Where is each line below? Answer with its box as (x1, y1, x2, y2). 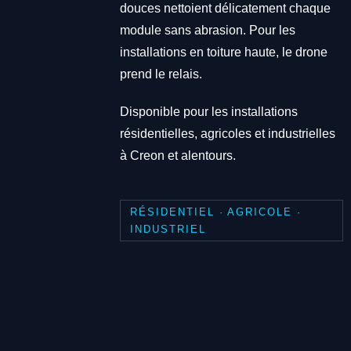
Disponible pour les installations (119, 105, 298, 119)
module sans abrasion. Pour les (119, 24, 295, 38)
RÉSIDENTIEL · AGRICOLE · (130, 205, 302, 218)
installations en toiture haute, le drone (119, 45, 327, 60)
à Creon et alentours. (119, 149, 236, 163)
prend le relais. (119, 67, 202, 81)
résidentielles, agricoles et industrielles (119, 127, 335, 141)
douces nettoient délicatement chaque (119, 2, 331, 16)
